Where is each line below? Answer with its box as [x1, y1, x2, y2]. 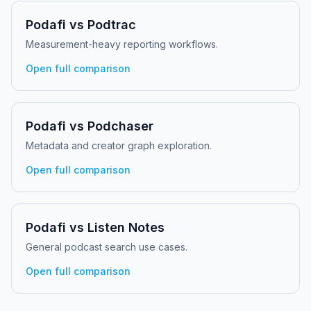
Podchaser [87, 119, 153, 133]
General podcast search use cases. [26, 241, 187, 253]
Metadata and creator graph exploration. [26, 140, 212, 151]
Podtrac [87, 17, 136, 32]
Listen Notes [87, 220, 165, 235]
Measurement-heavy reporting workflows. [26, 38, 218, 50]
